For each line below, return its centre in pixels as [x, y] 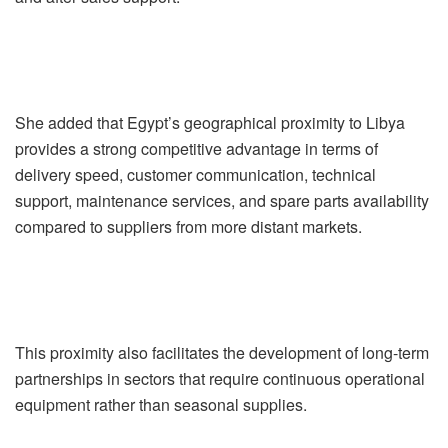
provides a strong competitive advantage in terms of [196, 148]
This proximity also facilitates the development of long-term [222, 352]
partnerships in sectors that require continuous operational [220, 378]
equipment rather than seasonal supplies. [161, 404]
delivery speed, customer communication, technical [195, 174]
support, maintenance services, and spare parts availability [222, 200]
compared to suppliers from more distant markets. [188, 226]
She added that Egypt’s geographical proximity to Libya [210, 122]
